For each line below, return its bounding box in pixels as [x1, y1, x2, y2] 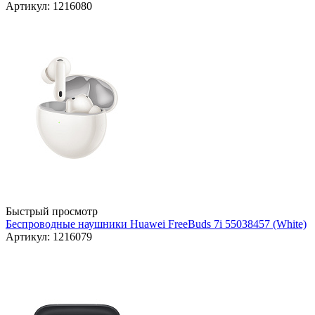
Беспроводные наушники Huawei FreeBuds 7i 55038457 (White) [6, 218, 307, 231]
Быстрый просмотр [6, 205, 98, 218]
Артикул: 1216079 [6, 231, 92, 243]
